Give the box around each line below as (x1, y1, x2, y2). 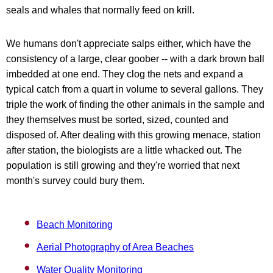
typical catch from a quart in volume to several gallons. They (6, 84, 263, 94)
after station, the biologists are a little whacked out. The (6, 145, 242, 155)
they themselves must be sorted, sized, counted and (6, 115, 229, 125)
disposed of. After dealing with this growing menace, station (6, 130, 261, 140)
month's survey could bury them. (6, 175, 144, 186)
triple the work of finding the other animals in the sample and (6, 99, 264, 110)
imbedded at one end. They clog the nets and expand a (6, 69, 243, 79)
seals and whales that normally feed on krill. (6, 5, 194, 15)
